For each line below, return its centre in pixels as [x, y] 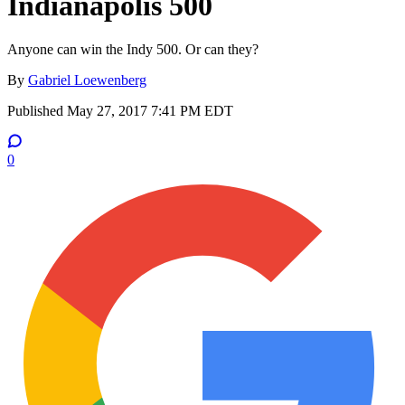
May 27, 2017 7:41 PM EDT [150, 111]
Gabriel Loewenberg [87, 80]
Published [37, 111]
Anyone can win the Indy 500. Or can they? [133, 50]
